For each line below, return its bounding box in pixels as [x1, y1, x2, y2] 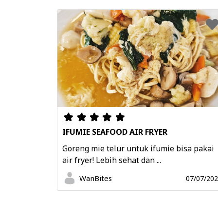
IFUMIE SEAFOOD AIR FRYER [62, 127, 167, 138]
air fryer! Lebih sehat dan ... [62, 155, 161, 166]
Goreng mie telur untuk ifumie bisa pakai [62, 143, 214, 154]
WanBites [79, 173, 112, 183]
